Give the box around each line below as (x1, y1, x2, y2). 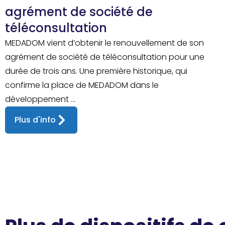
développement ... (5, 93, 75, 105)
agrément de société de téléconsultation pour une (5, 51, 204, 63)
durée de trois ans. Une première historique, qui (5, 65, 187, 77)
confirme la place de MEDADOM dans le (5, 79, 159, 91)
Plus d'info (15, 114, 56, 126)
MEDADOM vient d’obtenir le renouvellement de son (5, 37, 204, 49)
